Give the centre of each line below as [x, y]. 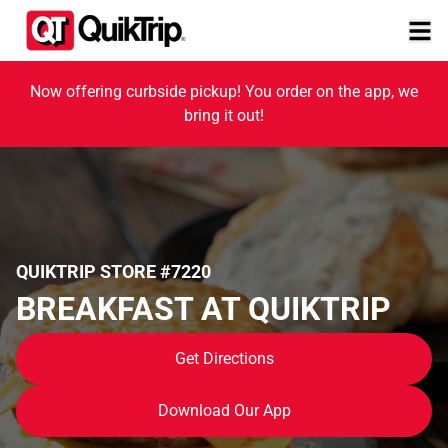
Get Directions [224, 358]
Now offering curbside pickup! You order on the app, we [224, 91]
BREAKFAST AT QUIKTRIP [203, 308]
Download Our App [224, 410]
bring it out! [224, 115]
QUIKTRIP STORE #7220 [113, 271]
